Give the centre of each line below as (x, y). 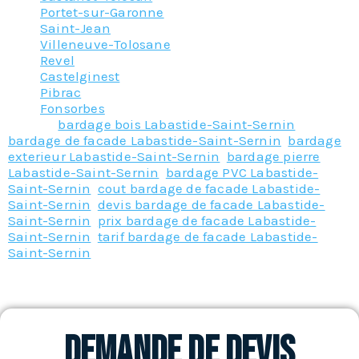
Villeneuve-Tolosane (105, 44)
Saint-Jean (75, 28)
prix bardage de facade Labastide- (207, 220)
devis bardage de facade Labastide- (211, 204)
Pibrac (61, 92)
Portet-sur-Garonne (102, 12)
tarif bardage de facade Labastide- (208, 236)
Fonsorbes (73, 108)
